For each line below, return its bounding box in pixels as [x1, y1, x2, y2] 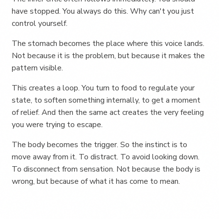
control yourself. [12, 18, 67, 29]
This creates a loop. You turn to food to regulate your [12, 83, 195, 93]
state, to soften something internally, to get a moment [12, 95, 200, 106]
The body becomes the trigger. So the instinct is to [12, 139, 187, 150]
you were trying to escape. [12, 119, 103, 130]
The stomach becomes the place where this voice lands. [12, 38, 204, 49]
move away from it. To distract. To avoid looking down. [12, 152, 199, 162]
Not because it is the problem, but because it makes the [12, 50, 205, 61]
